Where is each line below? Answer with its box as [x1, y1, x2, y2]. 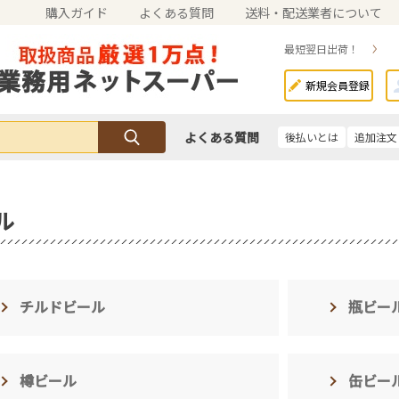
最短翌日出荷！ [284, 41, 359, 56]
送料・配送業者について [245, 4, 382, 21]
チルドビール [20, 296, 105, 317]
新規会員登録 [305, 77, 370, 93]
